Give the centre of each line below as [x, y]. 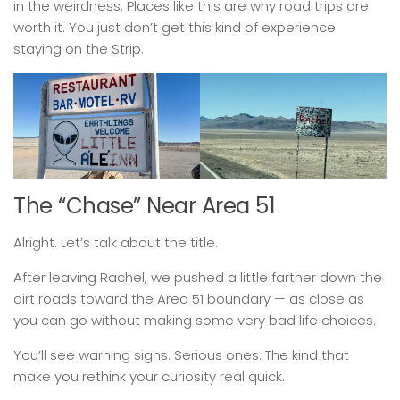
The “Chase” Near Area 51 [144, 205]
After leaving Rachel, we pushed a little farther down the [198, 277]
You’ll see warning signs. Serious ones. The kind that [181, 354]
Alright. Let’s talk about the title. [116, 242]
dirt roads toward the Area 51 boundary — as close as [189, 298]
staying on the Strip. [79, 49]
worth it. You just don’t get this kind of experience [175, 28]
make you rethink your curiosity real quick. [149, 376]
